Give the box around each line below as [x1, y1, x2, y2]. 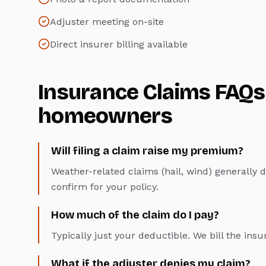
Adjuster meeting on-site [50, 16, 164, 28]
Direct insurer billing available [50, 39, 188, 50]
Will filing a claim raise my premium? [51, 144, 243, 158]
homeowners [38, 103, 172, 129]
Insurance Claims [38, 80, 211, 106]
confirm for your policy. [51, 181, 159, 193]
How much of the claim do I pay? [51, 208, 219, 222]
